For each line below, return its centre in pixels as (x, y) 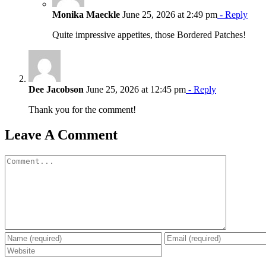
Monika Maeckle (86, 14)
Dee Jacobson (56, 89)
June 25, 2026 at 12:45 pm (135, 89)
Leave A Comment (61, 134)
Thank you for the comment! (82, 109)
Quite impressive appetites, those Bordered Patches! (149, 34)
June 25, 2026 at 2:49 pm (169, 14)
